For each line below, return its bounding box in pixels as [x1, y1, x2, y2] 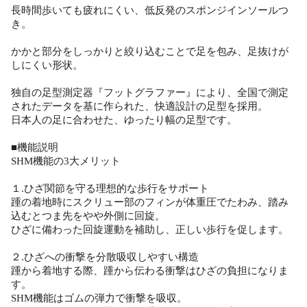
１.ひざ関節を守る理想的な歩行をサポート [11, 183, 209, 195]
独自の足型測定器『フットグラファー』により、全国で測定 [11, 87, 288, 99]
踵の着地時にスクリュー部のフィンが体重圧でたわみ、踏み [11, 197, 288, 208]
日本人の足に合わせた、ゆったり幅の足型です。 [11, 114, 237, 126]
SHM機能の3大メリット [11, 156, 121, 167]
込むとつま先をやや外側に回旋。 [11, 210, 165, 222]
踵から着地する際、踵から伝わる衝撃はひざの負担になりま [11, 265, 288, 277]
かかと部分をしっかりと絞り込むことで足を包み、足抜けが [11, 46, 288, 58]
